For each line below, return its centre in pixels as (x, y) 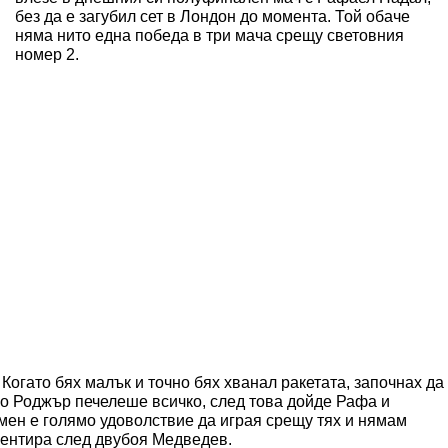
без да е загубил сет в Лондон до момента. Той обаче (212, 16)
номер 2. (47, 54)
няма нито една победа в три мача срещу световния (209, 35)
